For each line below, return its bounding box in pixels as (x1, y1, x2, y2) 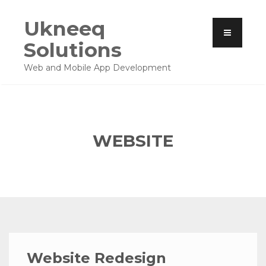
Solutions (24, 37, 122, 62)
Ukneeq (24, 16, 105, 40)
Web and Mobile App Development (24, 62, 171, 73)
